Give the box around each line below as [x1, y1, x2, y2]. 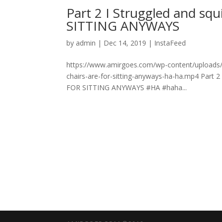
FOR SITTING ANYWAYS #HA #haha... [66, 83, 187, 93]
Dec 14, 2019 [104, 38, 147, 48]
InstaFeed [154, 38, 186, 48]
